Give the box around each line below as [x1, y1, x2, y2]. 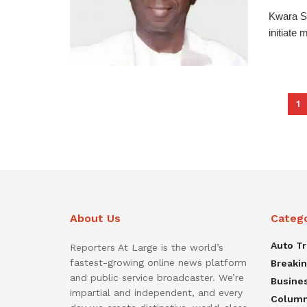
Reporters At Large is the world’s [70, 241, 223, 253]
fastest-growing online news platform [70, 256, 247, 268]
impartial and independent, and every [70, 286, 243, 298]
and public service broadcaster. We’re [70, 271, 244, 283]
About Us [70, 211, 121, 225]
